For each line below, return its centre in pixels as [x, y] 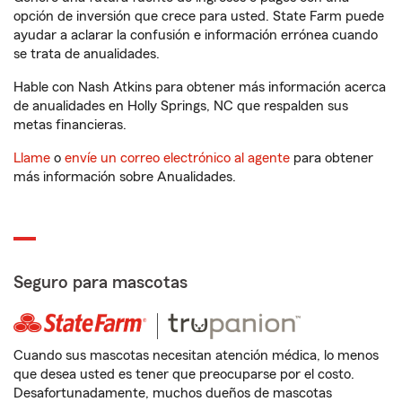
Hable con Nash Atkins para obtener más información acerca [200, 87]
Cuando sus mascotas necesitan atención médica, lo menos [196, 355]
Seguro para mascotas [100, 283]
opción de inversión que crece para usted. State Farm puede [199, 16]
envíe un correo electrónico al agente [177, 158]
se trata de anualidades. [87, 54]
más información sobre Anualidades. [125, 177]
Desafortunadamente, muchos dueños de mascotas [173, 393]
